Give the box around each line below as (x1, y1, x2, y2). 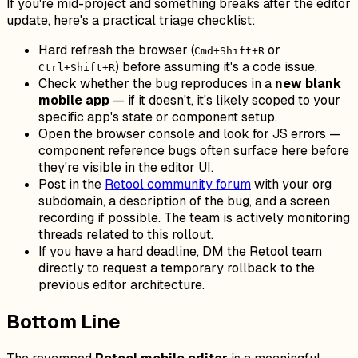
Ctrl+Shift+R (38, 62, 115, 74)
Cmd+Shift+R (194, 45, 265, 58)
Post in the (38, 176, 105, 193)
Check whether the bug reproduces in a (38, 75, 275, 93)
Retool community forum (105, 176, 251, 193)
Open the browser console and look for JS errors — (38, 125, 341, 143)
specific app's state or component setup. (38, 109, 277, 126)
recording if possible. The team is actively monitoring (38, 209, 350, 227)
